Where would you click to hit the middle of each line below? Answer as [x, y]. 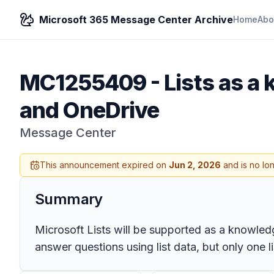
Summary [69, 199]
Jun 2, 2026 [195, 165]
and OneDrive [90, 110]
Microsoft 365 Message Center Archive [136, 20]
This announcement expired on [104, 165]
